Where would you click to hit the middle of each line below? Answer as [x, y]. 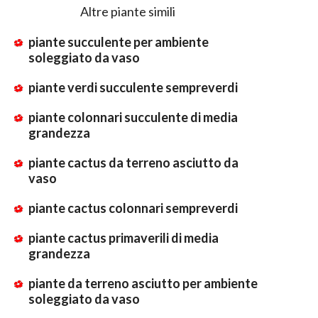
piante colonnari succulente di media [133, 117]
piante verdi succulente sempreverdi [133, 87]
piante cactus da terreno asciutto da [133, 162]
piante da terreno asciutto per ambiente [143, 283]
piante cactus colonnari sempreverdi [133, 208]
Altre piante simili [128, 11]
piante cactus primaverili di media [124, 237]
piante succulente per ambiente [119, 42]
